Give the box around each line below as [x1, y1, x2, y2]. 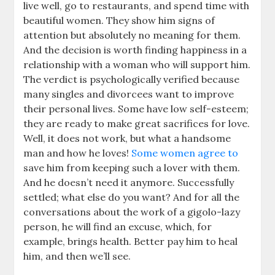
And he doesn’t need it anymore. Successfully [23, 176, 234, 189]
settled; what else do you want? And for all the [23, 191, 240, 204]
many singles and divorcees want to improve [23, 88, 234, 101]
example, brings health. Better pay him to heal [23, 235, 238, 248]
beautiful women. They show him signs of [23, 14, 215, 27]
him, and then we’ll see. [23, 250, 131, 263]
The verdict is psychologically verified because [23, 73, 240, 86]
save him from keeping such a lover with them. [23, 161, 241, 174]
